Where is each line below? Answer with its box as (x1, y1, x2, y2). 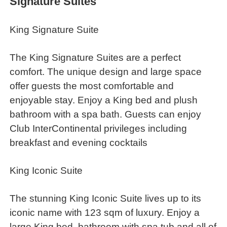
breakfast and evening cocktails (10, 137, 148, 148)
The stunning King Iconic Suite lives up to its (10, 193, 202, 204)
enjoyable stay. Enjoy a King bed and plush (10, 95, 198, 106)
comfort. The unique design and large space (10, 66, 202, 78)
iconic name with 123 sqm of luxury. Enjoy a (10, 207, 200, 218)
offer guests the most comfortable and (10, 81, 174, 92)
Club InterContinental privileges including (10, 123, 187, 134)
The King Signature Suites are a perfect (10, 52, 181, 63)
